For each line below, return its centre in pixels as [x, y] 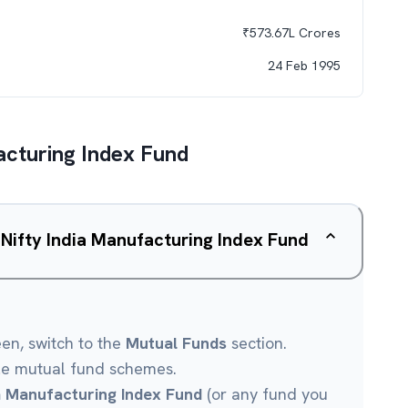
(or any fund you [265, 394]
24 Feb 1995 [304, 66]
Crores [318, 33]
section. [257, 343]
